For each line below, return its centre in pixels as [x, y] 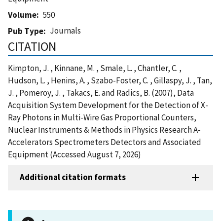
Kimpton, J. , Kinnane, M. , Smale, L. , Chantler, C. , [95, 68]
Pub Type [26, 31]
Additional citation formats [73, 177]
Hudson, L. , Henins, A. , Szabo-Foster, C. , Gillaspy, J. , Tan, [110, 80]
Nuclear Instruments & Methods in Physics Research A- [104, 129]
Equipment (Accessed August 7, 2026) [74, 154]
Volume [22, 15]
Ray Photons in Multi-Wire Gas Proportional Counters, [102, 117]
